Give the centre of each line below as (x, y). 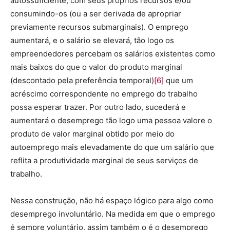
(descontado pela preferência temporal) (82, 80)
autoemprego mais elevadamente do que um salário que (112, 147)
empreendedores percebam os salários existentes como (113, 54)
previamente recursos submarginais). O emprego (99, 27)
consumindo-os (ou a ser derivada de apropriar (96, 14)
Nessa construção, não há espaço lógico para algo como (112, 200)
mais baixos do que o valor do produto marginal (96, 67)
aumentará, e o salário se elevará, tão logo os (92, 40)
